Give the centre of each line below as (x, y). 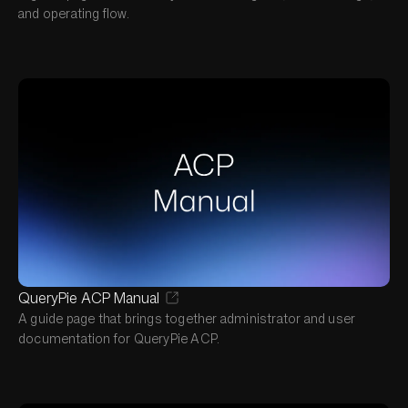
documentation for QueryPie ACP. (119, 338)
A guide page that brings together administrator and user (187, 318)
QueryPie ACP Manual (89, 298)
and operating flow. (74, 13)
